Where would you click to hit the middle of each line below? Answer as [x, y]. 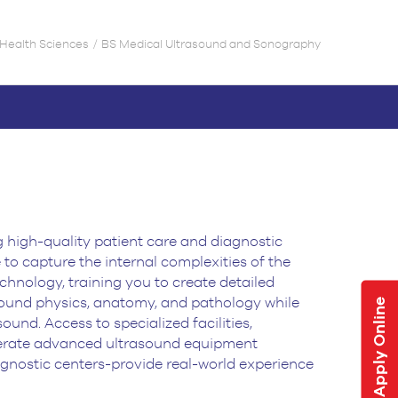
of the [269, 263]
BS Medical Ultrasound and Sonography [211, 44]
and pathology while [228, 303]
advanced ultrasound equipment [144, 344]
